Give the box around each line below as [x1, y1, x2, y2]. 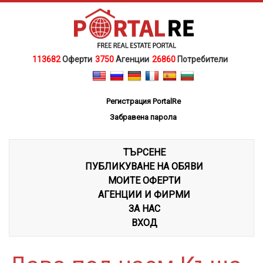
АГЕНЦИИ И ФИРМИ [98, 188, 190, 200]
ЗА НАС [128, 203, 160, 214]
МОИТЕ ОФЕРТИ [107, 174, 181, 186]
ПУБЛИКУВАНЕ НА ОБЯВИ [85, 160, 203, 172]
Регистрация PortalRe [106, 96, 181, 106]
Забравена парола [110, 112, 177, 122]
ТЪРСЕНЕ [123, 146, 166, 158]
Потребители [177, 55, 228, 64]
